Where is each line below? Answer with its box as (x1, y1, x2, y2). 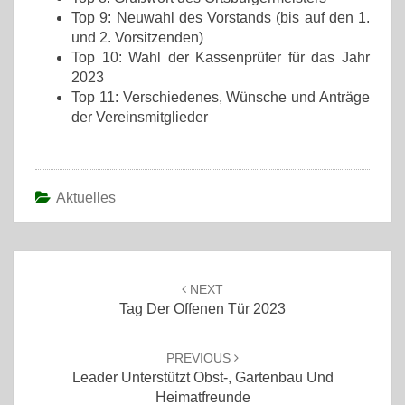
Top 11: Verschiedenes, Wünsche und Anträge (71, 89, 370, 105)
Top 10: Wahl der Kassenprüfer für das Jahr (71, 50, 370, 65)
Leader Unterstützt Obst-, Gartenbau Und (71, 370, 334, 385)
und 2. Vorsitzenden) (71, 30, 203, 45)
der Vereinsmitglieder (71, 109, 208, 125)
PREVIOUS (166, 351, 234, 365)
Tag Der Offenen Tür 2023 (119, 301, 286, 316)
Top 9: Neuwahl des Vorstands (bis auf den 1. (71, 10, 370, 25)
